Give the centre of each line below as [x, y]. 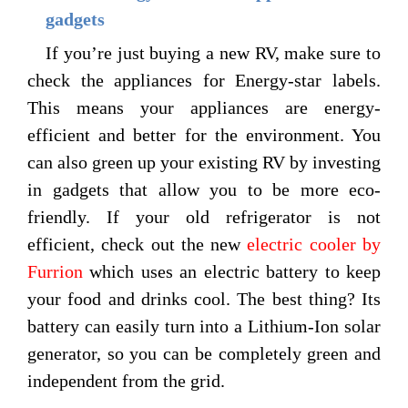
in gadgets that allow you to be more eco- [204, 190]
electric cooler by [314, 245]
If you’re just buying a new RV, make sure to [213, 53]
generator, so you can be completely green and [204, 354]
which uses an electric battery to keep [232, 272]
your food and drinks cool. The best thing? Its [204, 299]
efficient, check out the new [138, 245]
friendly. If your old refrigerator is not [204, 217]
